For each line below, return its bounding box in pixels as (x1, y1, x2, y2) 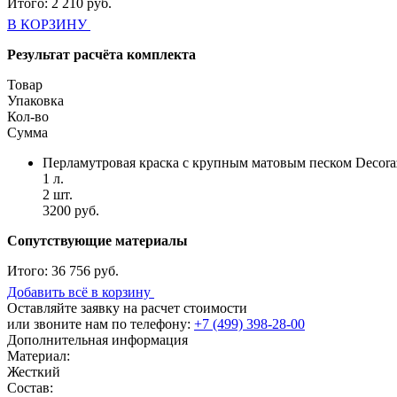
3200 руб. (43, 202, 99, 218)
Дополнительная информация (7, 331, 188, 347)
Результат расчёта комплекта (7, 46, 196, 62)
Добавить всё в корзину (7, 284, 151, 300)
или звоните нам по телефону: (7, 315, 194, 331)
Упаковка (7, 92, 64, 108)
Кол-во (7, 108, 49, 124)
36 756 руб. (51, 262, 119, 278)
